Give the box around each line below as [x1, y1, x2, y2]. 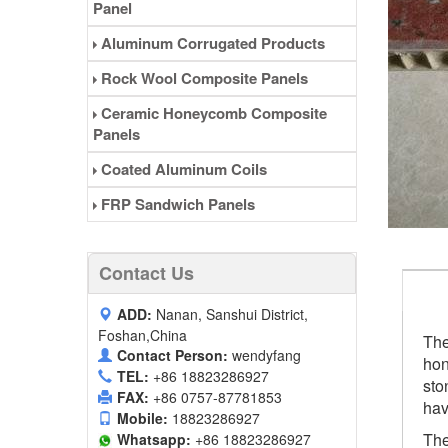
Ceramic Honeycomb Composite [97, 102, 327, 125]
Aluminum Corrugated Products [97, 32, 325, 55]
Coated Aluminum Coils [97, 158, 267, 181]
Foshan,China [98, 325, 187, 346]
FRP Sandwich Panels [97, 193, 255, 216]
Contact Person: [117, 345, 232, 366]
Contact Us [99, 260, 194, 287]
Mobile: [117, 408, 172, 429]
